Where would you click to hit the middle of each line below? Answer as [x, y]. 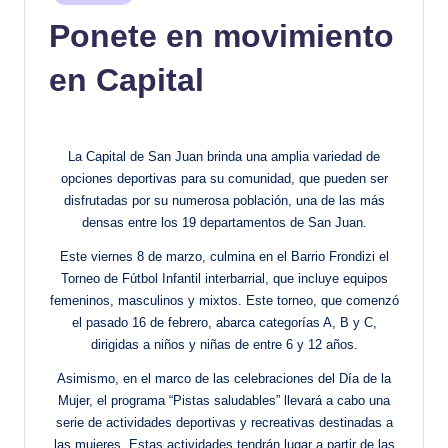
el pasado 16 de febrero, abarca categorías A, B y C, [224, 322]
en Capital [126, 79]
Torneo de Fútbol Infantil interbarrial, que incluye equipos [224, 278]
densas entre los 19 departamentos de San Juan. [224, 222]
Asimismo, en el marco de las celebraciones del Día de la [224, 378]
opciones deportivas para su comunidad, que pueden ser [224, 178]
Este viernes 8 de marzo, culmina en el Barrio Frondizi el [224, 256]
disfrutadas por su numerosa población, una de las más [224, 200]
